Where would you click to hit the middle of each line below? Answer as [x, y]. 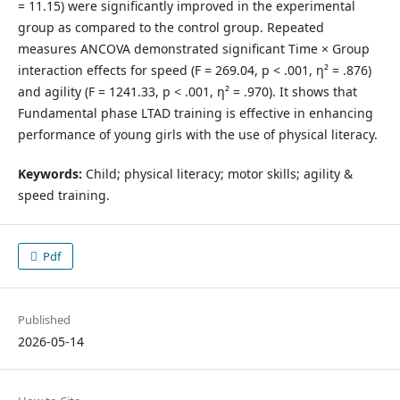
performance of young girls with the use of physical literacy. [197, 134]
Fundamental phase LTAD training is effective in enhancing [195, 112]
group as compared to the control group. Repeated [171, 27]
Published [44, 320]
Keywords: [50, 173]
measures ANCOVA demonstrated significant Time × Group [193, 48]
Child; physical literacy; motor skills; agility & [217, 173]
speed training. [63, 195]
